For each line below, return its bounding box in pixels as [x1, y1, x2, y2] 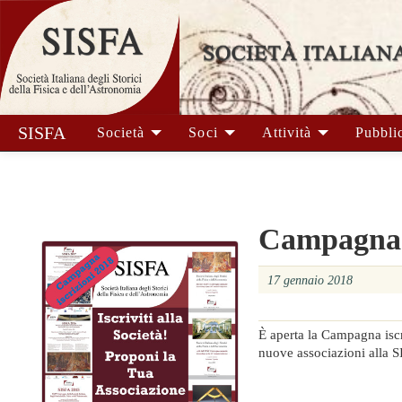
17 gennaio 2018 [267, 274, 353, 287]
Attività [261, 125, 317, 140]
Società [97, 125, 150, 140]
